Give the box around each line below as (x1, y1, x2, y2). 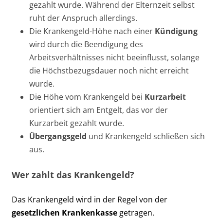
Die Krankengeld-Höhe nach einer (29, 25, 155, 36)
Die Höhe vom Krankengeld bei (29, 91, 145, 102)
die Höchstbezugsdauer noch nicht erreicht (29, 65, 189, 76)
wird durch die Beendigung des (29, 38, 143, 50)
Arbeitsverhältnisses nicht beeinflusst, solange (29, 52, 200, 63)
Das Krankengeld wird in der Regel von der (12, 194, 167, 205)
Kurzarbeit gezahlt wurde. (29, 117, 124, 128)
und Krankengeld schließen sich (87, 130, 205, 142)
